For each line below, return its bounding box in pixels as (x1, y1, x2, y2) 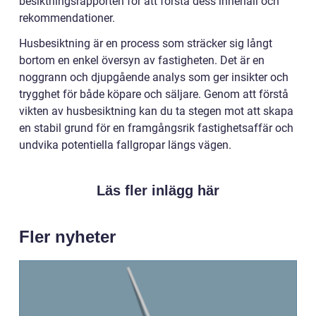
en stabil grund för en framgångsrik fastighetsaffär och (19, 121, 293, 135)
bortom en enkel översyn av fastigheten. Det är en (19, 53, 265, 67)
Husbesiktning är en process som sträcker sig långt (19, 36, 272, 50)
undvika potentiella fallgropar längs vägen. (19, 138, 231, 152)
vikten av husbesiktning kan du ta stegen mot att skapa (19, 104, 293, 118)
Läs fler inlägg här (97, 182, 219, 198)
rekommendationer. (19, 11, 115, 25)
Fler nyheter (19, 226, 116, 246)
